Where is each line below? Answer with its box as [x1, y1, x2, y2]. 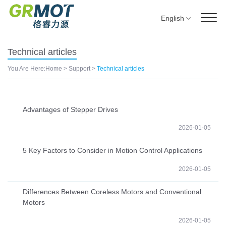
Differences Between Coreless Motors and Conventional [23, 187, 201, 196]
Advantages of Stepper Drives [23, 105, 118, 114]
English [161, 14, 185, 22]
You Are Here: [8, 65, 45, 72]
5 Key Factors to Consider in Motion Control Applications [23, 146, 202, 155]
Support [69, 65, 90, 72]
